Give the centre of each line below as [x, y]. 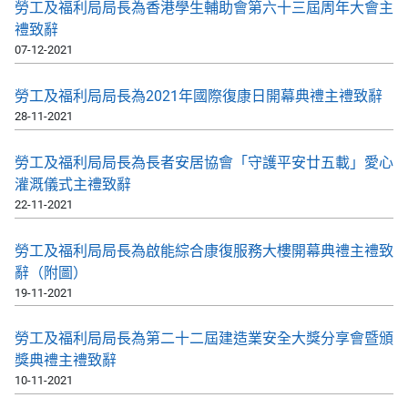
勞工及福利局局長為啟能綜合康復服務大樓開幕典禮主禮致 [204, 250]
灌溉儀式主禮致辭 [73, 184]
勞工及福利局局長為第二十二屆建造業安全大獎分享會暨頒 [204, 339]
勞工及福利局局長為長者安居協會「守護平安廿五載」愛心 [204, 162]
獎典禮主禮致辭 [66, 361]
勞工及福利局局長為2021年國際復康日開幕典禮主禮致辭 [199, 96]
